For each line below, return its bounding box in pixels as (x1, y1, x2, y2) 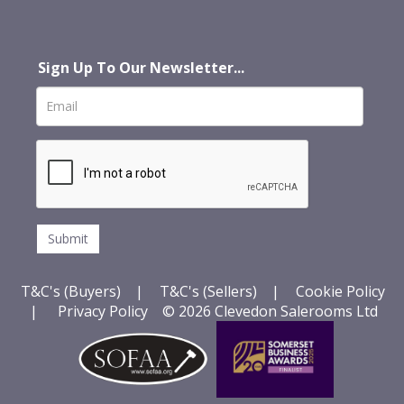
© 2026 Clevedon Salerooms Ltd (147, 300, 385, 321)
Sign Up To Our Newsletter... (38, 57, 248, 78)
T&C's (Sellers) (159, 280, 257, 301)
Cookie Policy (295, 280, 385, 301)
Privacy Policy (57, 300, 148, 321)
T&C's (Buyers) (20, 280, 124, 301)
